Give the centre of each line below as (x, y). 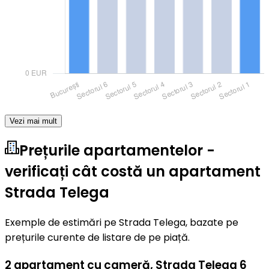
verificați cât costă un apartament (133, 171)
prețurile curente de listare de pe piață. (97, 237)
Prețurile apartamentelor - (117, 150)
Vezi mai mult (33, 121)
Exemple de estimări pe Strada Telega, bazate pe (122, 222)
